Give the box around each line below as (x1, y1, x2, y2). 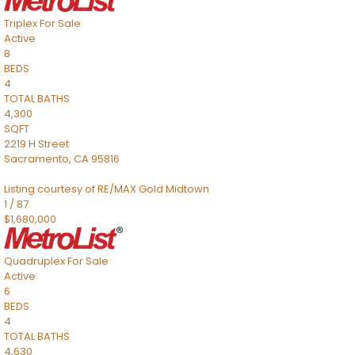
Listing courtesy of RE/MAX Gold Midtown (4, 181, 209, 197)
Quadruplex (4, 254, 65, 269)
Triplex (4, 16, 37, 31)
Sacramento (4, 151, 69, 166)
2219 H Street (4, 136, 69, 151)
